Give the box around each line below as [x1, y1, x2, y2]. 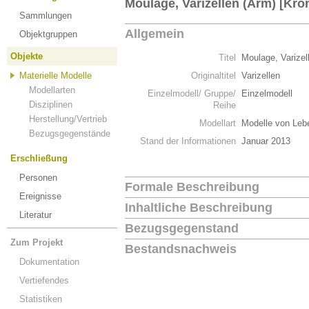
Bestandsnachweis [125, 242, 237, 256]
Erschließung [10, 153, 68, 163]
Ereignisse [19, 191, 61, 201]
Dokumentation [19, 257, 79, 267]
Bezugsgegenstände [29, 128, 110, 139]
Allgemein [125, 27, 184, 41]
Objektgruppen [19, 29, 77, 39]
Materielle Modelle [19, 70, 92, 81]
